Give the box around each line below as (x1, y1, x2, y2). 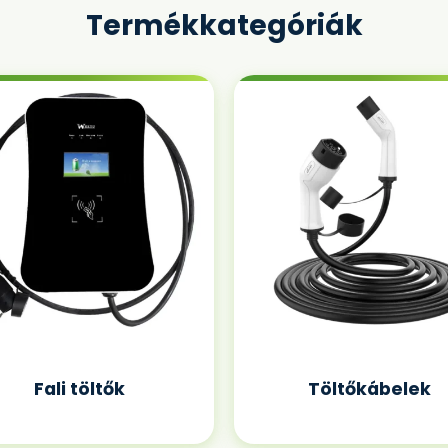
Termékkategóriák (85, 6, 363, 45)
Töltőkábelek (307, 377, 431, 401)
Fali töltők (33, 377, 125, 401)
